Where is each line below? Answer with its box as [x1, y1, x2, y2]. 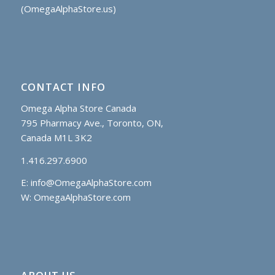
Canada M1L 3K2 [20, 131, 92, 144]
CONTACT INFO [20, 80, 106, 95]
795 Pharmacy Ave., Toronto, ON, [20, 116, 163, 129]
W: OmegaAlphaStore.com [20, 191, 131, 204]
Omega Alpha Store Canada [20, 101, 136, 114]
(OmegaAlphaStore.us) [20, 2, 116, 15]
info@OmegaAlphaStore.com [30, 176, 152, 189]
